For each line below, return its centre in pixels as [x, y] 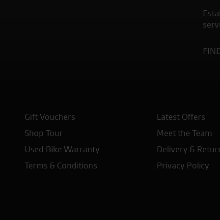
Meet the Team [185, 133]
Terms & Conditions [61, 165]
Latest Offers [181, 117]
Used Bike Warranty [62, 149]
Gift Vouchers [50, 117]
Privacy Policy [183, 165]
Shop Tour [44, 133]
